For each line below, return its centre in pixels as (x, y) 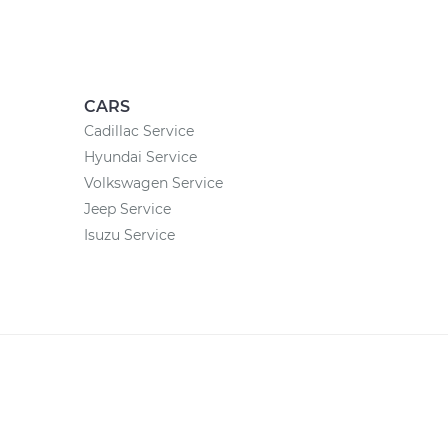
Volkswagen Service (153, 183)
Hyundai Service (140, 157)
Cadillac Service (138, 131)
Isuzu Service (129, 235)
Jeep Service (127, 209)
